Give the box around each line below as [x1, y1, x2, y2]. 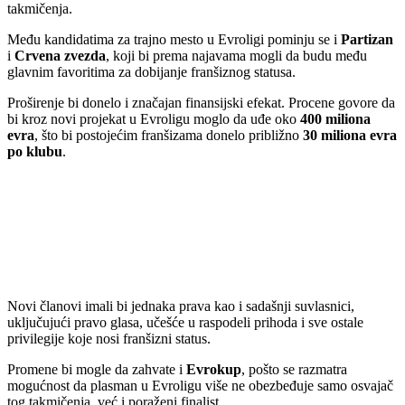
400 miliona [300, 110, 371, 127]
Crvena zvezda [14, 47, 106, 63]
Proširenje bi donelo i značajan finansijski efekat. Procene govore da [7, 94, 395, 110]
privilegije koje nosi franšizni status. [7, 331, 211, 347]
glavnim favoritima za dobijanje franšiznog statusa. [7, 63, 296, 80]
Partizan [341, 31, 393, 47]
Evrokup [186, 362, 241, 378]
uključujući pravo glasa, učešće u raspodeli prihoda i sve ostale [7, 315, 363, 331]
